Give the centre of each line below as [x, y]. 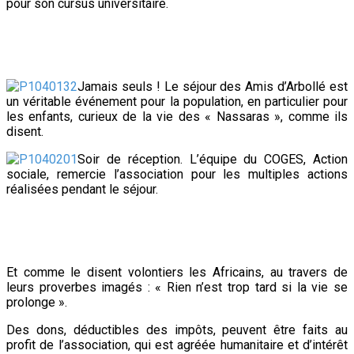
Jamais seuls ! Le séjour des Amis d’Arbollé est [213, 87]
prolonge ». [37, 303]
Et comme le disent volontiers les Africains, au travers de [177, 273]
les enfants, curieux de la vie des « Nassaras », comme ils [177, 117]
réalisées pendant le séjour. [82, 190]
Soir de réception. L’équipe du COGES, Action [213, 160]
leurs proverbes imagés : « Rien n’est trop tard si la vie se [177, 288]
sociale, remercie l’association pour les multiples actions [177, 175]
